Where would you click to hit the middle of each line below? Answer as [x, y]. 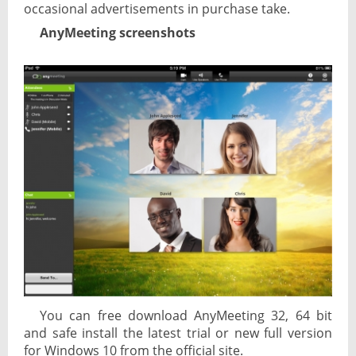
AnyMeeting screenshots [118, 33]
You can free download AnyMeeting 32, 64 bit [186, 316]
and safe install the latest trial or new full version [178, 333]
